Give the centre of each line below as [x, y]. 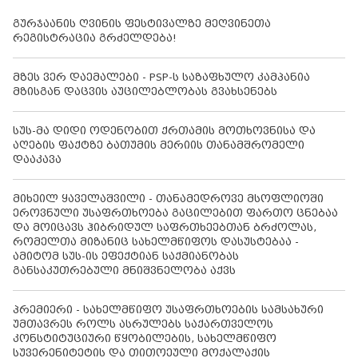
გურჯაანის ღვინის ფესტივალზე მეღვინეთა [142, 24]
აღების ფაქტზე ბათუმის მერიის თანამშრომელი [159, 145]
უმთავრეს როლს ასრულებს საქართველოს [143, 324]
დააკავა [37, 160]
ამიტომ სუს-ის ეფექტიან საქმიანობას [126, 257]
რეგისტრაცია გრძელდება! [95, 38]
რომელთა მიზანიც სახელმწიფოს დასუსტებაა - [156, 242]
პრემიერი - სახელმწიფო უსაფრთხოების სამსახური [168, 310]
